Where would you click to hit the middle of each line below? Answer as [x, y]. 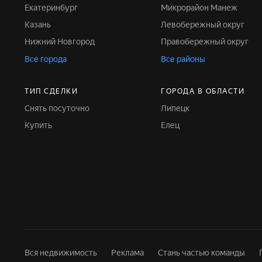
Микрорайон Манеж [203, 8]
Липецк [178, 108]
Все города [46, 59]
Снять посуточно [60, 108]
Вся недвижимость [61, 253]
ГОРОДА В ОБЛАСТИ [203, 91]
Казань [40, 25]
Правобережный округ [208, 42]
